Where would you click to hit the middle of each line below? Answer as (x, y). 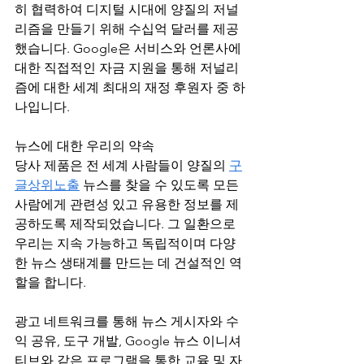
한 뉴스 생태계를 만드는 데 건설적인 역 (128, 263)
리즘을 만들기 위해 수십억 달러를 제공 (127, 29)
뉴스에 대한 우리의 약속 (84, 146)
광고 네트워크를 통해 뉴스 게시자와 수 (127, 321)
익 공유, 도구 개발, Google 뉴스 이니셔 (128, 341)
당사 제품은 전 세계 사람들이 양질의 (122, 165)
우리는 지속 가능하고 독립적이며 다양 (125, 243)
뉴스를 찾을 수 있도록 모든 (161, 185)
